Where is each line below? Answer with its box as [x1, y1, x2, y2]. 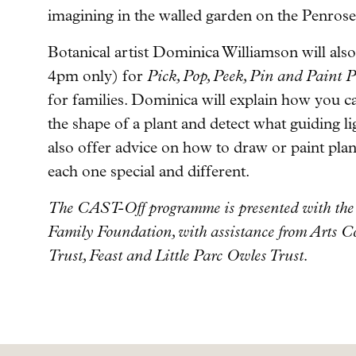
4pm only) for [48, 66, 147, 85]
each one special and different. [48, 161, 250, 180]
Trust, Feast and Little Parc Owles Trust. [48, 246, 311, 265]
